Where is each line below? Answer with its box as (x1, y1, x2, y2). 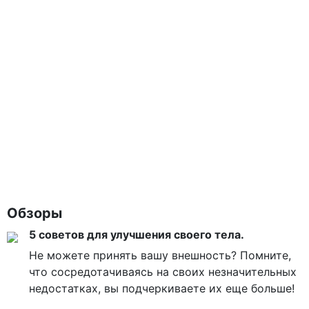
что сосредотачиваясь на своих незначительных (29, 265, 297, 279)
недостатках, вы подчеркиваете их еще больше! (29, 281, 295, 296)
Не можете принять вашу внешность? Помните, (29, 248, 291, 263)
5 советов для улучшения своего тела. (29, 228, 244, 242)
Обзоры (7, 205, 62, 222)
